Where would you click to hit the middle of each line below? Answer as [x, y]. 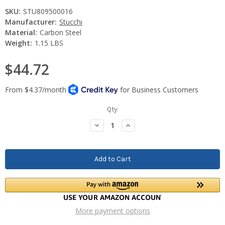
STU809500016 [48, 11]
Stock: [15, 119]
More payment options [113, 210]
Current [16, 109]
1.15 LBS [49, 43]
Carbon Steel [60, 32]
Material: [21, 32]
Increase [139, 125]
